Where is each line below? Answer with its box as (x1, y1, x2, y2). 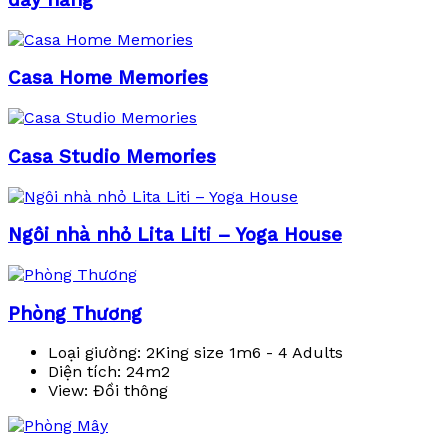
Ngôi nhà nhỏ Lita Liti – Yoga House (8, 224, 342, 247)
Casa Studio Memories (8, 145, 216, 168)
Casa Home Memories (8, 67, 208, 90)
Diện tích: (48, 362, 121, 382)
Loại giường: (48, 343, 141, 363)
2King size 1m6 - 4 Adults (141, 343, 343, 363)
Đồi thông (88, 381, 168, 401)
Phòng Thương (8, 302, 142, 325)
